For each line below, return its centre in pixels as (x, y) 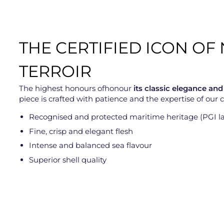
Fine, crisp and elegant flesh (81, 131)
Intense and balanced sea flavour (90, 145)
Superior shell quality (68, 159)
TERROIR (55, 71)
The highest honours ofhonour (76, 88)
